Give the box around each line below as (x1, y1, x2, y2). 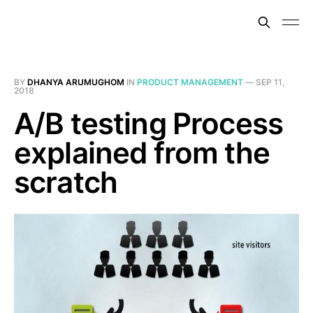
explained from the (14, 135, 270, 170)
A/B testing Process (14, 105, 284, 141)
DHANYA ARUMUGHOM (27, 77, 124, 87)
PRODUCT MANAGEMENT (137, 77, 243, 87)
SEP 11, (256, 77, 284, 87)
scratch (14, 164, 118, 200)
